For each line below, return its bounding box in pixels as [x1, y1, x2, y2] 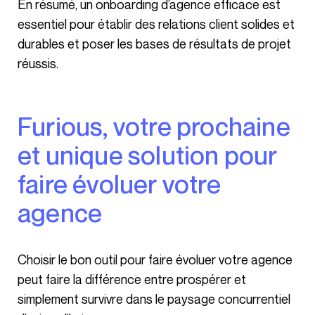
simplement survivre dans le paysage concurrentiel [18, 290, 290, 307]
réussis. [18, 55, 58, 71]
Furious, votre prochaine [18, 110, 32, 141]
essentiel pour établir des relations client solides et [18, 15, 295, 32]
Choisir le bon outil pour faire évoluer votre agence [18, 251, 27, 267]
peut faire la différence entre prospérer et [18, 271, 246, 287]
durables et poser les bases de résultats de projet [18, 35, 291, 51]
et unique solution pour [18, 139, 278, 170]
